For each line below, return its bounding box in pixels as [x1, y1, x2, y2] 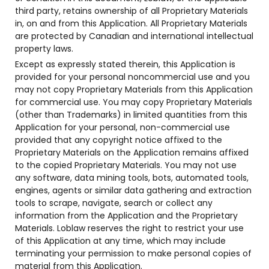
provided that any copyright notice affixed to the [15, 134, 222, 146]
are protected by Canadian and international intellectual [15, 30, 253, 42]
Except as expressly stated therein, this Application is [15, 58, 235, 70]
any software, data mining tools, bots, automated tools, [15, 172, 249, 184]
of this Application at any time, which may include [15, 235, 226, 247]
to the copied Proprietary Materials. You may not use [15, 159, 237, 171]
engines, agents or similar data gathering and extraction [15, 184, 252, 196]
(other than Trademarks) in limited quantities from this [15, 109, 247, 121]
